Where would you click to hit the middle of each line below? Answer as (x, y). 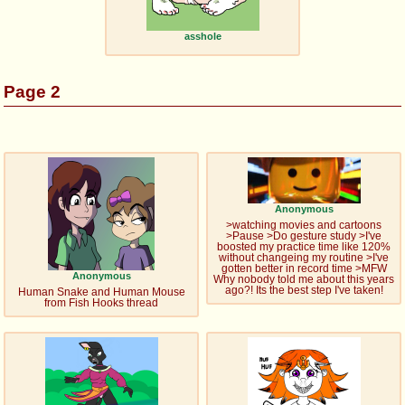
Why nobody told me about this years (304, 280)
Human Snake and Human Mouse (101, 292)
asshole (202, 36)
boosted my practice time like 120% (304, 247)
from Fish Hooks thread (101, 302)
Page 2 (32, 91)
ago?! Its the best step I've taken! (304, 291)
